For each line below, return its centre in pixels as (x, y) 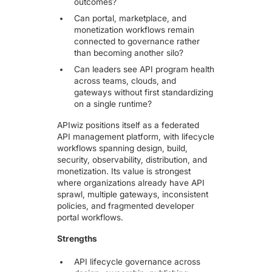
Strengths (77, 238)
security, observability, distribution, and (132, 159)
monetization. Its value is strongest (124, 171)
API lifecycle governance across (137, 262)
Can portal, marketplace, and (130, 19)
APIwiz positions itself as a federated (128, 125)
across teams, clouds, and (125, 81)
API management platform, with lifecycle (136, 136)
